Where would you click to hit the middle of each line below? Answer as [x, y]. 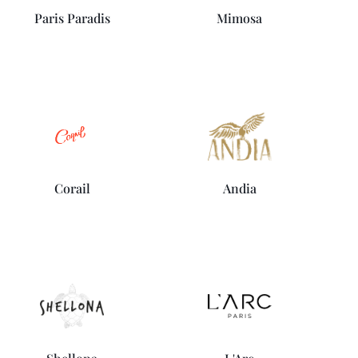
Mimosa [240, 18]
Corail [72, 188]
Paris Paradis [72, 18]
